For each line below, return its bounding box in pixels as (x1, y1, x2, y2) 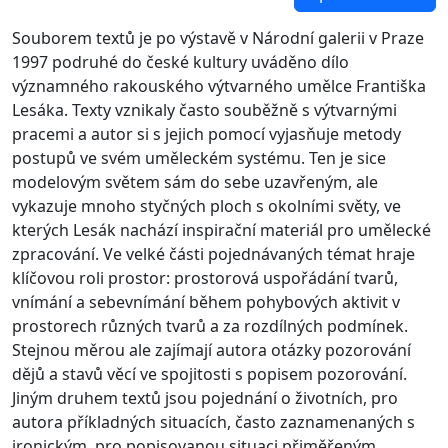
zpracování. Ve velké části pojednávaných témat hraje (12, 242, 415, 265)
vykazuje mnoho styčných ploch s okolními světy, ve (12, 194, 401, 217)
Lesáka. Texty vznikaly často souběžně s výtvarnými (12, 98, 397, 121)
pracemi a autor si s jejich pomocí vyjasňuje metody (12, 122, 401, 145)
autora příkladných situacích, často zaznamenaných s (12, 410, 415, 433)
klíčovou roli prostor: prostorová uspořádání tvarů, (12, 266, 398, 289)
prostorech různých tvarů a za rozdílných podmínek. (12, 314, 408, 337)
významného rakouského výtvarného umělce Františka (12, 74, 426, 97)
